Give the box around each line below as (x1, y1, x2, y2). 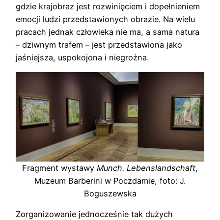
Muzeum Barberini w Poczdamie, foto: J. (34, 175, 186, 186)
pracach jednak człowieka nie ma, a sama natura (16, 27, 199, 37)
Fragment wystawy (22, 163, 97, 173)
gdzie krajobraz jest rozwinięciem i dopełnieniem (16, 1, 200, 12)
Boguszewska (83, 188, 137, 198)
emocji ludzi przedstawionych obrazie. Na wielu (16, 14, 195, 25)
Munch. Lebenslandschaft (97, 163, 195, 173)
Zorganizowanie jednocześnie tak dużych (16, 209, 173, 219)
